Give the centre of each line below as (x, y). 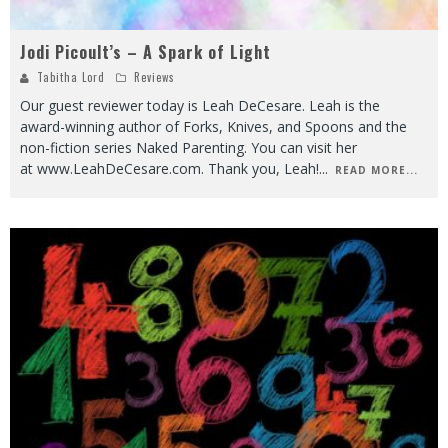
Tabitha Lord (71, 76)
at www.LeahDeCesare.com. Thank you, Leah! (169, 168)
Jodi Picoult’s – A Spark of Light (145, 51)
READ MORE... (376, 169)
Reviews (154, 76)
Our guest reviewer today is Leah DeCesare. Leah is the (200, 105)
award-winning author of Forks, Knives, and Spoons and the (213, 126)
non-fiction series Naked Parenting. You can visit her (188, 147)
